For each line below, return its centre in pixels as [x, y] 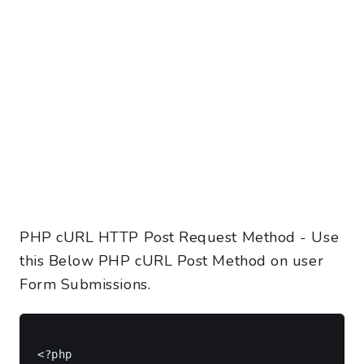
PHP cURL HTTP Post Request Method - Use [180, 237]
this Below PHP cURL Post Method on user [172, 261]
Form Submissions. [85, 284]
